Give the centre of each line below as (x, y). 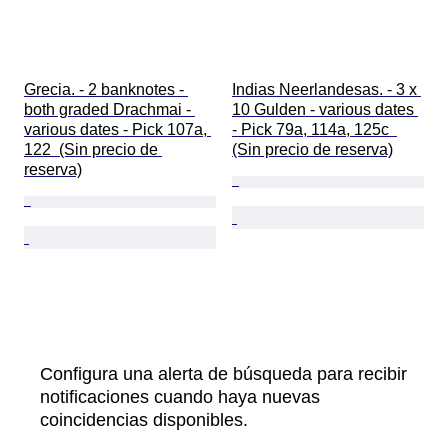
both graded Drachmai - (109, 110)
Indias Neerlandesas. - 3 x (326, 90)
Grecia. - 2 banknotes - (106, 90)
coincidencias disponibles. (144, 420)
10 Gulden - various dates (325, 110)
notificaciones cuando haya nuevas (180, 397)
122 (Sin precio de (93, 150)
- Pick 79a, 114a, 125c (314, 130)
